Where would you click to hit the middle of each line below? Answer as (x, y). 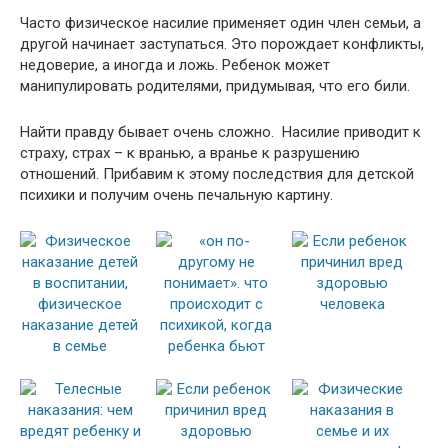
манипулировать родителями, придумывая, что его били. (215, 85)
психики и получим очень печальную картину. (178, 194)
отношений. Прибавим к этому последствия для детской (217, 173)
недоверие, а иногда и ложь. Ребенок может (175, 64)
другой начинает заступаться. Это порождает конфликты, (222, 43)
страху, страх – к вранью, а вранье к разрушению (190, 152)
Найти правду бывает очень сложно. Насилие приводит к (220, 131)
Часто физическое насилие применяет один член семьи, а (220, 22)
